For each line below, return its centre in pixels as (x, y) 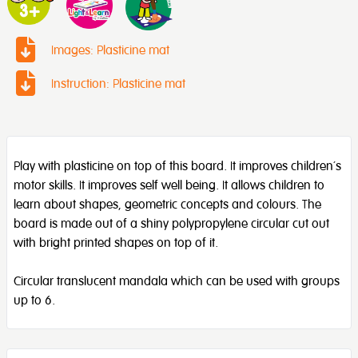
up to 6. (34, 300)
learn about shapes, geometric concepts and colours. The (167, 204)
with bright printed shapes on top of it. (116, 243)
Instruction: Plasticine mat (118, 84)
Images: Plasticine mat (110, 50)
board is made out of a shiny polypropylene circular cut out (171, 223)
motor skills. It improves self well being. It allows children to (169, 185)
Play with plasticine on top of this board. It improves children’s (177, 166)
